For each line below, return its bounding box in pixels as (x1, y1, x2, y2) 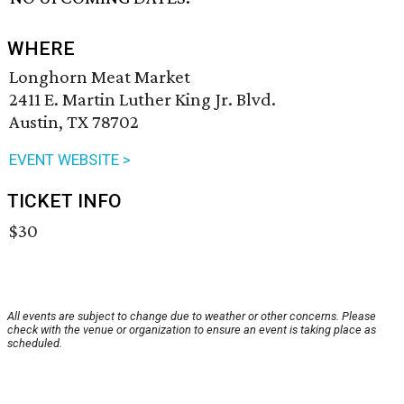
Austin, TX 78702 (9, 111, 139, 133)
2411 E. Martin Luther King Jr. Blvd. (9, 88, 276, 111)
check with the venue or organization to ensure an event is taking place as (7, 323, 376, 337)
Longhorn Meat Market (9, 66, 190, 88)
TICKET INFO (7, 190, 122, 213)
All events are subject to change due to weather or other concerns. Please (7, 309, 376, 324)
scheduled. (7, 336, 62, 351)
